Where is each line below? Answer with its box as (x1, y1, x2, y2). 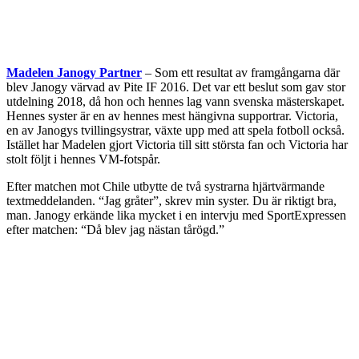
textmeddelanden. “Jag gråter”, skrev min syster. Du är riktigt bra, (6, 193, 337, 208)
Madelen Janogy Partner (6, 65, 142, 79)
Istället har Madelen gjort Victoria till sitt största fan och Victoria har (6, 137, 348, 151)
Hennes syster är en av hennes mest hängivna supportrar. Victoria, (6, 108, 338, 123)
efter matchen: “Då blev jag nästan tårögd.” (6, 222, 224, 236)
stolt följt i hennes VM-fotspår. (6, 151, 160, 166)
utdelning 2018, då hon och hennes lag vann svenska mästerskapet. (6, 94, 345, 108)
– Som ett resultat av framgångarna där (142, 65, 340, 79)
